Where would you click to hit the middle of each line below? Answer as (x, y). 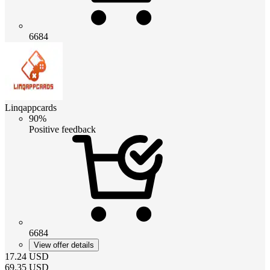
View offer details (64, 245)
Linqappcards (31, 107)
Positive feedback (62, 129)
